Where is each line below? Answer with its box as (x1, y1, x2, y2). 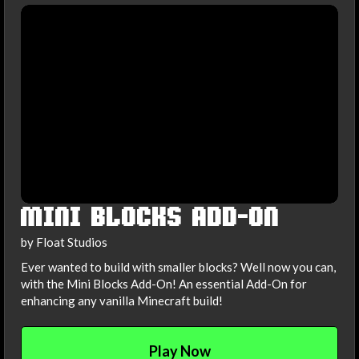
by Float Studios (21, 234, 107, 249)
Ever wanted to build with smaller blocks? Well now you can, (21, 260, 336, 275)
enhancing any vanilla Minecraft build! (21, 293, 223, 309)
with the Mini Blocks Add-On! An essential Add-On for (21, 276, 307, 292)
